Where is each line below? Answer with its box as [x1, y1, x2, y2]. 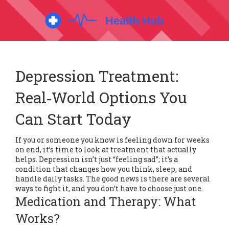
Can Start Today [15, 109, 131, 129]
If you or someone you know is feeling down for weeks [15, 135, 210, 145]
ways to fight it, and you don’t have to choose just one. [15, 184, 203, 193]
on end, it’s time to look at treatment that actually [15, 145, 196, 154]
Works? [15, 210, 60, 226]
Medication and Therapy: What [15, 193, 196, 210]
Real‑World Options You [15, 87, 187, 107]
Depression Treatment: [15, 66, 178, 86]
